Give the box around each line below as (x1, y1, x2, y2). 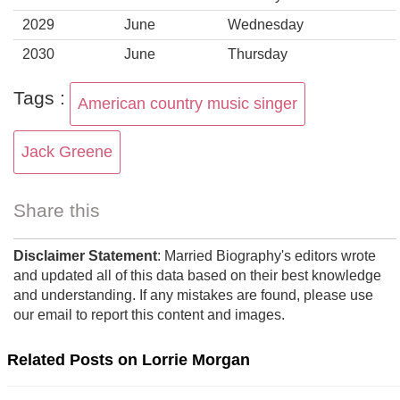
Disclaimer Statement (13, 248, 157, 263)
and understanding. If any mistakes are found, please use (13, 287, 373, 303)
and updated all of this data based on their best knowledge (13, 268, 381, 283)
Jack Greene (21, 143, 112, 161)
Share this (13, 200, 100, 221)
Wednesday (228, 17, 304, 32)
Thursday (228, 46, 287, 62)
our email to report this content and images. (13, 307, 285, 322)
